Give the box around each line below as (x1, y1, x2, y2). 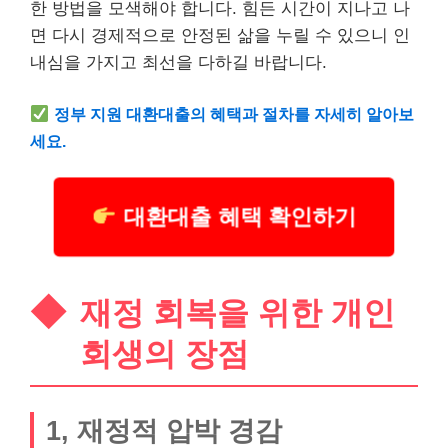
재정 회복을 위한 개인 (80, 294, 395, 331)
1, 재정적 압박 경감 (46, 414, 282, 446)
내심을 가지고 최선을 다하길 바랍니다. (30, 52, 327, 72)
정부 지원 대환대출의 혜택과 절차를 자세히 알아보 (54, 105, 415, 123)
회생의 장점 (80, 335, 249, 372)
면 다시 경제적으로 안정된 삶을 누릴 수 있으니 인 (30, 25, 410, 45)
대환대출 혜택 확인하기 (126, 205, 345, 228)
